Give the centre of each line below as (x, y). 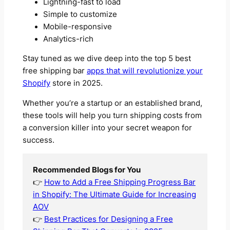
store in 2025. (76, 83)
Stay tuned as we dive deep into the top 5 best (107, 59)
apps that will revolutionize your (145, 71)
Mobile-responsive (77, 26)
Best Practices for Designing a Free (108, 219)
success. (38, 140)
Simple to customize (80, 14)
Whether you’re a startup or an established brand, (112, 103)
